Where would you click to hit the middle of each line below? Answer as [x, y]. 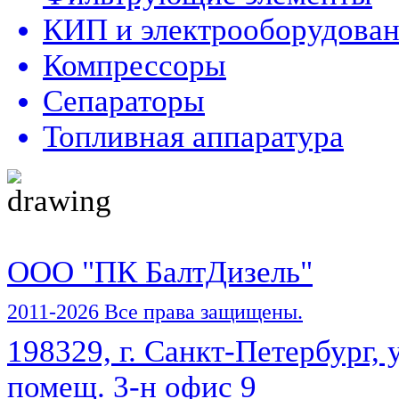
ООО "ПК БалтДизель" [160, 272]
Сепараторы [124, 101]
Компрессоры [134, 65]
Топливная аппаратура [193, 137]
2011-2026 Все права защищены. [155, 312]
